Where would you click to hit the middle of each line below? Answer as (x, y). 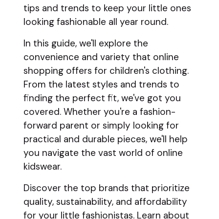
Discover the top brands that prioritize (107, 188)
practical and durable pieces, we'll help (106, 139)
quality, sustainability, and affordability (105, 202)
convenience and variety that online (101, 57)
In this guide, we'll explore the (86, 43)
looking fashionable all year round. (96, 22)
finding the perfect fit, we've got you (102, 98)
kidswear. (43, 166)
